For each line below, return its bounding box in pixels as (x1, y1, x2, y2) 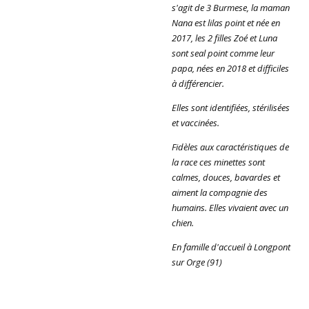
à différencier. (172, 77, 224, 90)
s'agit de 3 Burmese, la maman (172, 1, 290, 14)
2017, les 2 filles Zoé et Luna (172, 32, 277, 44)
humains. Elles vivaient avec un (172, 201, 288, 214)
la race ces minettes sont (172, 156, 265, 168)
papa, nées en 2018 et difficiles (172, 62, 289, 74)
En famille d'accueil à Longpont (172, 241, 290, 253)
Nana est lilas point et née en (172, 17, 280, 29)
